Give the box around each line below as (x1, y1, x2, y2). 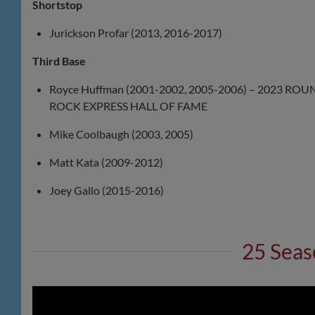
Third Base (32, 54, 86, 68)
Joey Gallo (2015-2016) (49, 184, 164, 198)
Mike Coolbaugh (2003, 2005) (49, 127, 193, 141)
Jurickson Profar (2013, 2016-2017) (49, 26, 222, 40)
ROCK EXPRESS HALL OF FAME (49, 99, 207, 113)
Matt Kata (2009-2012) (49, 155, 163, 169)
